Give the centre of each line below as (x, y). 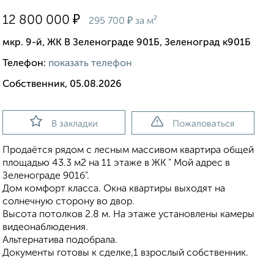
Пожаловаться (204, 124)
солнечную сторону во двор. (68, 202)
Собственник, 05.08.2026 (62, 85)
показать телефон (90, 64)
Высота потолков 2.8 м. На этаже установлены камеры (128, 215)
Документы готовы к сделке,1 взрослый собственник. (125, 254)
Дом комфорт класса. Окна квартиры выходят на (114, 189)
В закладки (74, 124)
